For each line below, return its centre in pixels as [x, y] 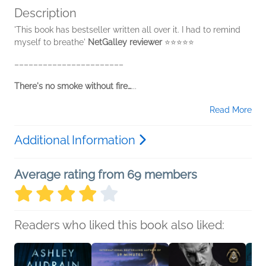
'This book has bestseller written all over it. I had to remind [127, 30]
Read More [231, 110]
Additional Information [76, 140]
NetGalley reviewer [126, 42]
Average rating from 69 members [106, 175]
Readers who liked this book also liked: [119, 225]
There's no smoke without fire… [73, 86]
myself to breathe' [51, 42]
